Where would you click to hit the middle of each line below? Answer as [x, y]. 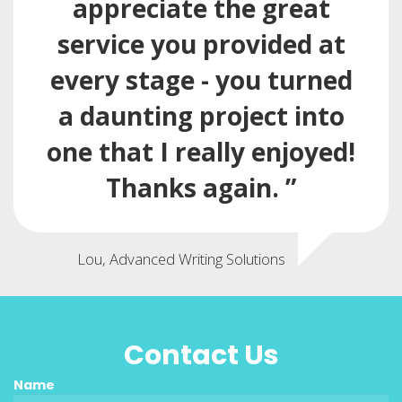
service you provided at [201, 44]
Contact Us [201, 355]
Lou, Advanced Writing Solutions [182, 258]
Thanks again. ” [201, 187]
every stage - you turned [201, 79]
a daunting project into [201, 115]
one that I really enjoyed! [201, 151]
